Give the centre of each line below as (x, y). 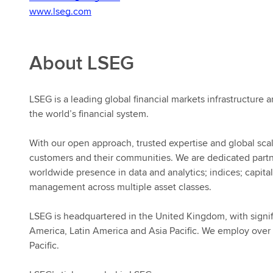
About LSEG (82, 62)
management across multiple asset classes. (120, 187)
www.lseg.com (60, 11)
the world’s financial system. (89, 114)
